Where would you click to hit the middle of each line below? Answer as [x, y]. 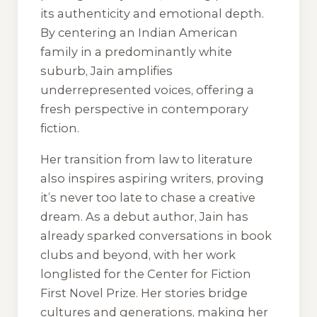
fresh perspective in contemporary [144, 109]
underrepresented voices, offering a [147, 90]
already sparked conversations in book [156, 236]
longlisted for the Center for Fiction [146, 274]
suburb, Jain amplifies [106, 70]
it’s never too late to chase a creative [148, 198]
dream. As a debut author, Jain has [144, 217]
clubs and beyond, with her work [138, 255]
